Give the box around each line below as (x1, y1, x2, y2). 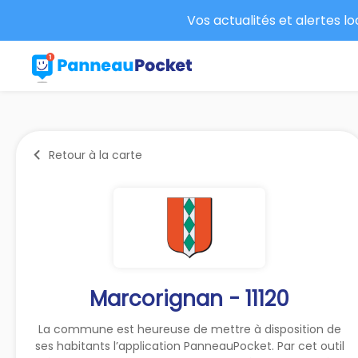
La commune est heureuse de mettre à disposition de (38, 320, 341, 337)
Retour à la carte (49, 146, 142, 163)
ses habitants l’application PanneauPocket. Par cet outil (34, 337, 344, 354)
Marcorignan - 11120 (89, 284, 290, 313)
